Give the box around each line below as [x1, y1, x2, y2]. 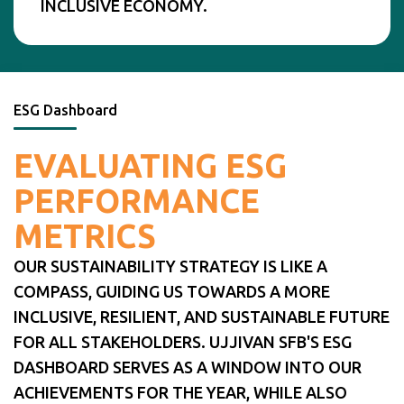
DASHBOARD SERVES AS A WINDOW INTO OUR [14, 357, 362, 376]
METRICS [14, 216, 156, 254]
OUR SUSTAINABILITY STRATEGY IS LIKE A [14, 256, 327, 275]
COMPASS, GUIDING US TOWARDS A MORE [14, 281, 330, 300]
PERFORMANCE [14, 181, 260, 219]
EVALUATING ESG [14, 146, 287, 184]
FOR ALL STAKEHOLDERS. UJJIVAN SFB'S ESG [14, 332, 352, 351]
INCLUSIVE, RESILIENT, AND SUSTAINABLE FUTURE [14, 307, 390, 326]
